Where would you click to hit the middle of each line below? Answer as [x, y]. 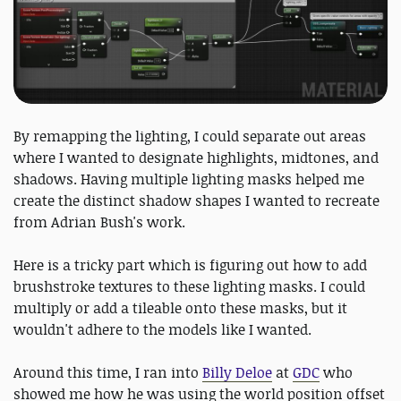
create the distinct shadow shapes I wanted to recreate [196, 201]
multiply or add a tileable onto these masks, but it [180, 308]
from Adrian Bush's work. [101, 222]
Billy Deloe [237, 373]
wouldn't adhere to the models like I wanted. [164, 330]
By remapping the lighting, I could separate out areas [190, 137]
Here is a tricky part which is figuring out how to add [190, 265]
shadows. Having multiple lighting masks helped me [189, 179]
